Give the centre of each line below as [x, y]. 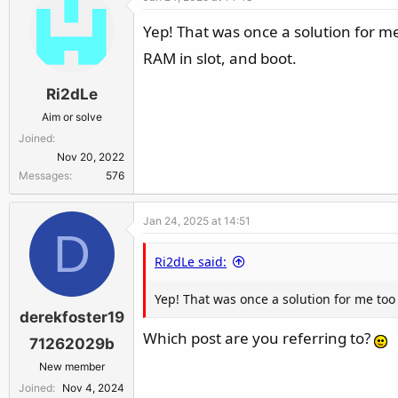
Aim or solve [72, 116]
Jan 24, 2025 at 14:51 [197, 220]
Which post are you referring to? [259, 338]
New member [72, 366]
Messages [44, 175]
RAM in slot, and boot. [220, 58]
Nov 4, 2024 [93, 388]
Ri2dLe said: [191, 261]
